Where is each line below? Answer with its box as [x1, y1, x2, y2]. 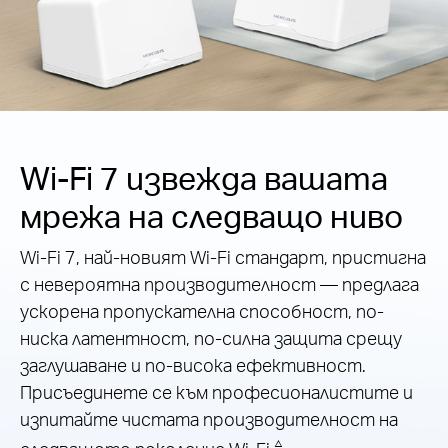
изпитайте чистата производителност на [20, 407, 398, 431]
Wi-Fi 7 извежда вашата [20, 157, 388, 199]
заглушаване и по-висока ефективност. [20, 353, 366, 377]
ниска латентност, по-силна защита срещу [20, 326, 402, 350]
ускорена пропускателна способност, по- [20, 299, 384, 323]
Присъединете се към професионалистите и [20, 380, 413, 404]
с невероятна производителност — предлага [20, 272, 419, 296]
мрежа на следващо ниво [20, 195, 403, 237]
